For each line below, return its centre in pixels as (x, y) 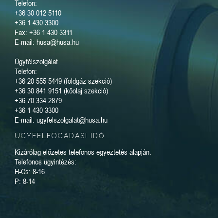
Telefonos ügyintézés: (45, 162)
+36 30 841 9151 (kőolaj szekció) (61, 91)
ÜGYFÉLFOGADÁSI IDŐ (60, 136)
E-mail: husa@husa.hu (47, 42)
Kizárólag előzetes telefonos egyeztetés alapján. (83, 152)
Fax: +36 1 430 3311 (44, 32)
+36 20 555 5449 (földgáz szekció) (63, 81)
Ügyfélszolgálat (36, 62)
